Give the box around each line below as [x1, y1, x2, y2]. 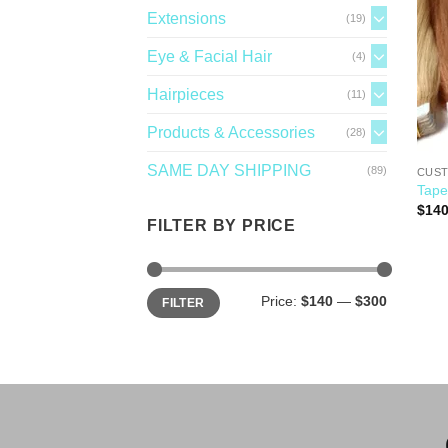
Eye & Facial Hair [147, 47, 272, 65]
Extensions [147, 9, 226, 27]
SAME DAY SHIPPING [147, 161, 311, 179]
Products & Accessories [147, 123, 315, 141]
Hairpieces [147, 85, 224, 103]
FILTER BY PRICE [147, 216, 296, 234]
